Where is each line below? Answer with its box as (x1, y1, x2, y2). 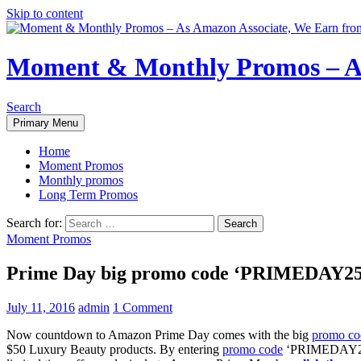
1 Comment (113, 300, 172, 314)
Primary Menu (13, 116, 78, 129)
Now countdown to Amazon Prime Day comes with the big (6, 327, 312, 342)
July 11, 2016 (6, 300, 75, 314)
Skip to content (6, 6, 83, 20)
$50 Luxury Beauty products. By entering (6, 342, 222, 356)
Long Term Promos (39, 187, 138, 201)
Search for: (6, 215, 62, 230)
